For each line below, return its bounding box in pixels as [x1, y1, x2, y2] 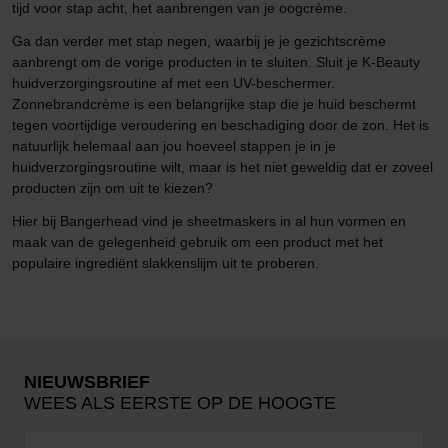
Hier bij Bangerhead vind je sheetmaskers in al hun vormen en [12, 213, 406, 230]
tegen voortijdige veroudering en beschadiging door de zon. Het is [12, 117, 429, 134]
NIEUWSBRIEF [24, 372, 150, 393]
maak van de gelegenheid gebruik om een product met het [12, 234, 383, 251]
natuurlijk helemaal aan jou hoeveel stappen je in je [12, 138, 336, 155]
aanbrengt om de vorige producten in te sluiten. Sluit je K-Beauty [12, 54, 420, 71]
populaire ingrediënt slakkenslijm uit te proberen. [12, 255, 319, 272]
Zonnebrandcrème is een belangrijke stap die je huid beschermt [12, 96, 416, 113]
